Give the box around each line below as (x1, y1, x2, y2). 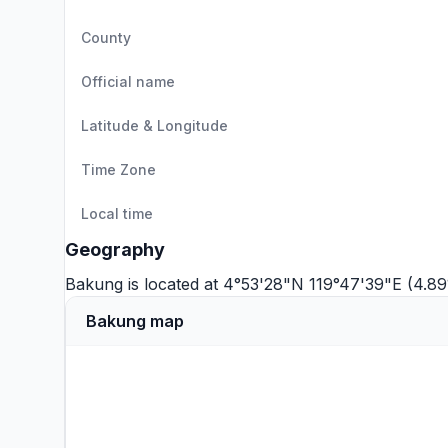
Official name (81, 73, 175, 90)
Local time (81, 205, 153, 222)
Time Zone (81, 161, 156, 178)
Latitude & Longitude (81, 117, 228, 134)
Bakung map (86, 311, 184, 331)
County (81, 29, 131, 46)
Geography (65, 239, 165, 260)
